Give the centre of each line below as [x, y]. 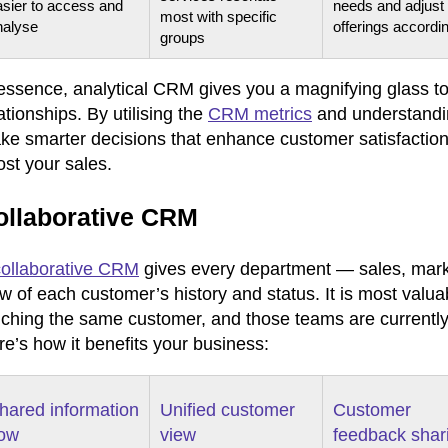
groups [182, 37]
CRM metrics [260, 113]
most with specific [218, 16]
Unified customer [227, 409]
